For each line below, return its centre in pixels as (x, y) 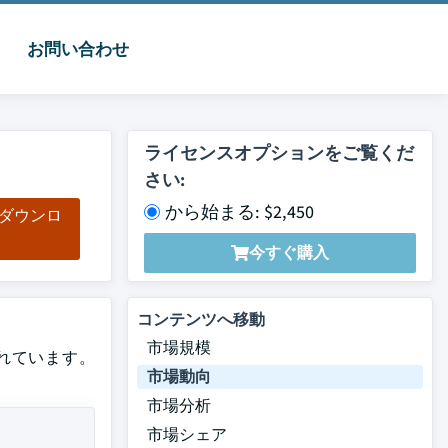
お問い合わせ (78, 49)
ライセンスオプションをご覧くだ (279, 152)
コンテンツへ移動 (201, 319)
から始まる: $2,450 (239, 211)
